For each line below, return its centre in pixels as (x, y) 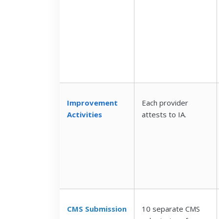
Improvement (92, 102)
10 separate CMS (171, 208)
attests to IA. (164, 114)
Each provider (165, 102)
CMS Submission (97, 208)
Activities (85, 114)
